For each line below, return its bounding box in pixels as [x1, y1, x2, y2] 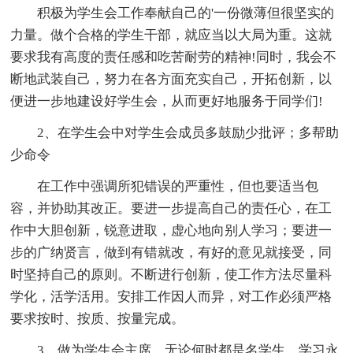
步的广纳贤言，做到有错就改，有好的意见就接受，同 [10, 245, 333, 261]
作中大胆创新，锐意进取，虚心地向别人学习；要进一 [10, 223, 333, 239]
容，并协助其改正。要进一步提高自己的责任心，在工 [10, 201, 333, 217]
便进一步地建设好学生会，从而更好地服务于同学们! [10, 94, 324, 110]
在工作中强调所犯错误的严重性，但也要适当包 [37, 179, 319, 195]
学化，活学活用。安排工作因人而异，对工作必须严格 [10, 289, 333, 305]
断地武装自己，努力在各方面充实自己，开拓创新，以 [10, 72, 333, 87]
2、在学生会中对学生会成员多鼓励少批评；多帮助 [37, 125, 340, 141]
